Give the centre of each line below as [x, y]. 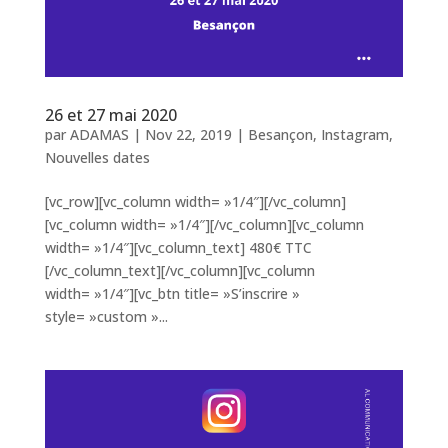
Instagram [354, 134]
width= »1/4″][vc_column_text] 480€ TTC [178, 247]
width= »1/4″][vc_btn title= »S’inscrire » [172, 293]
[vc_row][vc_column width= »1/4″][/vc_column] [195, 201]
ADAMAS [99, 134]
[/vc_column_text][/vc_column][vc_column [179, 270]
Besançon [280, 134]
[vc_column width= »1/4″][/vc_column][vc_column [204, 224]
